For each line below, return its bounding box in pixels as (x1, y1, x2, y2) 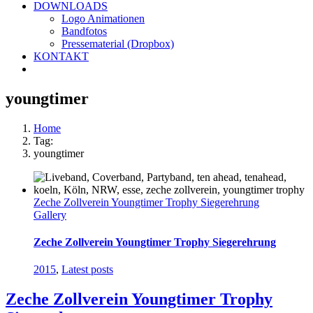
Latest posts (61, 263, 113, 276)
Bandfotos (61, 25, 107, 37)
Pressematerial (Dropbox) (61, 38, 174, 50)
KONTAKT (34, 50, 89, 62)
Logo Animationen (61, 13, 145, 24)
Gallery (34, 208, 66, 221)
